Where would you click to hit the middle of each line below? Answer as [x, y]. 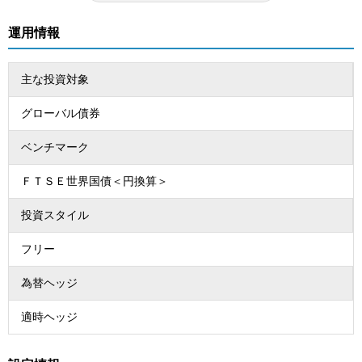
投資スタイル [55, 215]
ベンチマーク [55, 147]
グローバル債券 [61, 113]
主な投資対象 [55, 79]
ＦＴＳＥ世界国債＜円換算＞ [95, 181]
